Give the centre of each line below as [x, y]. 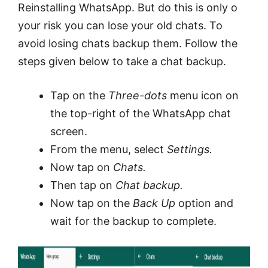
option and [204, 203]
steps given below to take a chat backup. [122, 61]
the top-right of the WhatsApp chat [141, 113]
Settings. [190, 149]
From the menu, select [109, 149]
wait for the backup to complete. [133, 221]
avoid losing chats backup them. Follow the [128, 43]
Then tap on [83, 185]
